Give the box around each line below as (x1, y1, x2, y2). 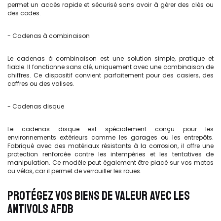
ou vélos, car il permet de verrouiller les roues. (7, 167, 142, 175)
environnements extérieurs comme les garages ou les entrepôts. (7, 133, 214, 142)
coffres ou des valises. (7, 79, 74, 88)
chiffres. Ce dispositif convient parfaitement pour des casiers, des (7, 71, 214, 79)
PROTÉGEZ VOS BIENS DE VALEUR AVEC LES (7, 188, 190, 204)
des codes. (7, 9, 41, 17)
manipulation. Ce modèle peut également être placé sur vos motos (7, 158, 214, 167)
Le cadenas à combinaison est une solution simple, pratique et (7, 54, 214, 63)
